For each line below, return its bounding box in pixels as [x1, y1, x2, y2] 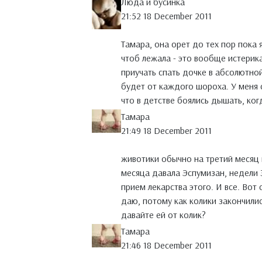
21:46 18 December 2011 [121, 239, 212, 251]
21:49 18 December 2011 [121, 125, 212, 137]
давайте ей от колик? [121, 209, 206, 221]
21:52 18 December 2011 [121, 10, 212, 22]
